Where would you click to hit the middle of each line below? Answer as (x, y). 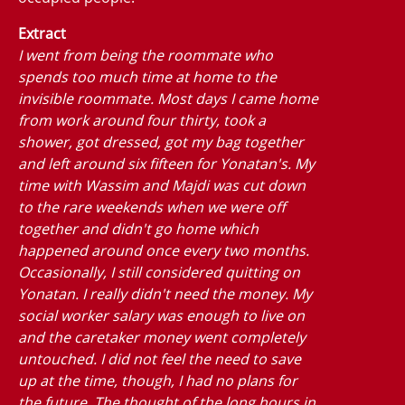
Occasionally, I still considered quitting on (159, 272)
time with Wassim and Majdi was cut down (162, 185)
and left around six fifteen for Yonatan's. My (166, 163)
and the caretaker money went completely (162, 337)
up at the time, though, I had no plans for (158, 380)
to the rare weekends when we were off (152, 207)
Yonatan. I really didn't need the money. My (165, 293)
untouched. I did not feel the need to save (160, 358)
